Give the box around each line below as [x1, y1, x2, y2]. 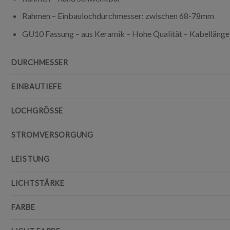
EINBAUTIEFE [11, 82, 62, 91]
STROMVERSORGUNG [11, 130, 93, 139]
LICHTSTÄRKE [11, 178, 65, 187]
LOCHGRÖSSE [11, 106, 59, 115]
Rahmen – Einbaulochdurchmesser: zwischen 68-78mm [22, 11, 214, 21]
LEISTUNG [11, 154, 50, 163]
